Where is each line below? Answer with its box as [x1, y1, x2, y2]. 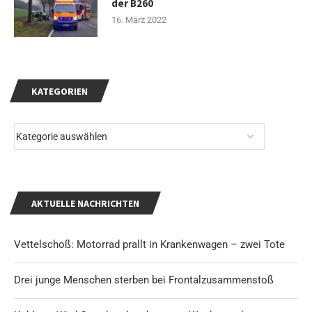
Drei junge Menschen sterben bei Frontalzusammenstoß [14, 273, 274, 286]
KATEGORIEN [31, 84, 88, 97]
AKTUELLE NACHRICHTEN [31, 196, 139, 210]
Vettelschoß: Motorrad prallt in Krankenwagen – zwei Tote [14, 237, 285, 251]
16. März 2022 [111, 14, 166, 25]
